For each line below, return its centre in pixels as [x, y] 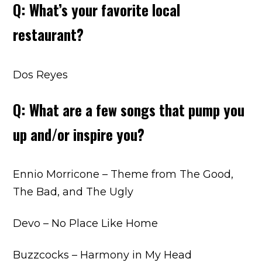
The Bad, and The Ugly [73, 192]
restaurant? [49, 35]
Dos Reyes [41, 75]
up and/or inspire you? [79, 134]
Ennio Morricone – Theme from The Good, [123, 175]
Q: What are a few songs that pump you [129, 109]
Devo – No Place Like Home [86, 224]
